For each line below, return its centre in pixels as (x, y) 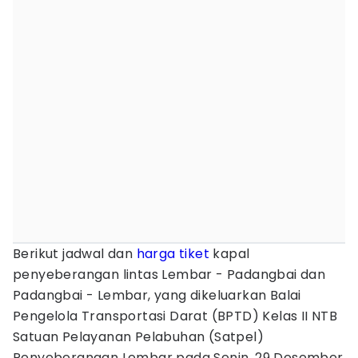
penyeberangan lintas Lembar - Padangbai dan (169, 274)
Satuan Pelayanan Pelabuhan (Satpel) (138, 337)
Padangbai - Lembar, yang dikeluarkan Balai (157, 295)
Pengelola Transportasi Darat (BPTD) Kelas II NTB (175, 316)
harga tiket (173, 254)
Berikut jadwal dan (75, 254)
